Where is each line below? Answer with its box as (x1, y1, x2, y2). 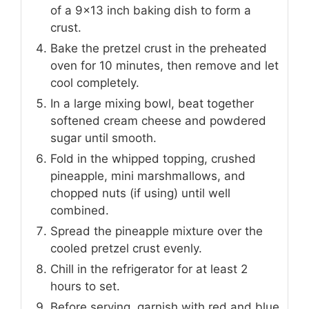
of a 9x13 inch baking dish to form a (50, 3, 251, 17)
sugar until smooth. (50, 130, 157, 145)
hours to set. (50, 279, 120, 293)
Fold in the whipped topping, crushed (50, 151, 256, 166)
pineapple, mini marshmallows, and (50, 168, 246, 183)
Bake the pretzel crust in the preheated (50, 41, 267, 55)
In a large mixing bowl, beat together (50, 96, 254, 110)
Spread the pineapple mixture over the (50, 223, 263, 238)
